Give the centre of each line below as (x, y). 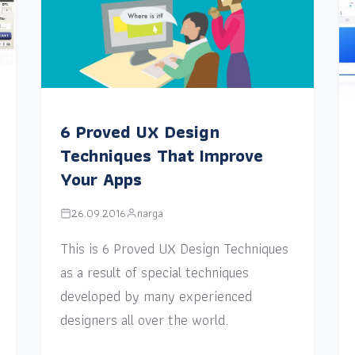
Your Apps (101, 179)
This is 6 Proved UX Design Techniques (175, 248)
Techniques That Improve (162, 155)
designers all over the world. (145, 319)
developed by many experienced (157, 296)
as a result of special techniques (155, 272)
